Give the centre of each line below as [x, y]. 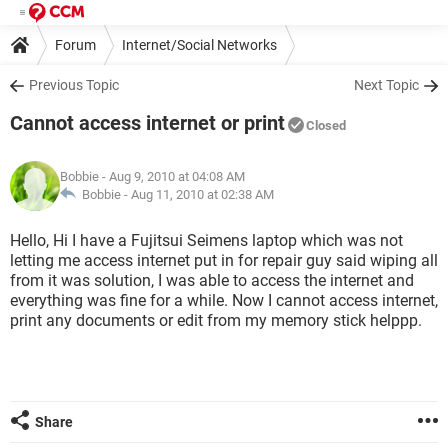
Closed [326, 125]
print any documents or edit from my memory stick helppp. [216, 320]
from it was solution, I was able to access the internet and [212, 280]
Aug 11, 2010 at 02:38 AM [202, 194]
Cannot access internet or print [147, 123]
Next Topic [386, 85]
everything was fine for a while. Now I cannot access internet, [224, 300]
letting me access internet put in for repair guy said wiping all [224, 260]
